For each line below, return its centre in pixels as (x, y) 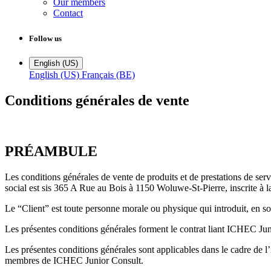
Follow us (45, 38)
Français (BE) (108, 74)
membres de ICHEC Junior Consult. (74, 261)
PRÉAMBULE (51, 152)
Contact (68, 13)
